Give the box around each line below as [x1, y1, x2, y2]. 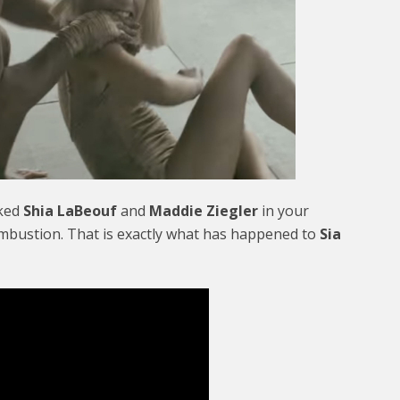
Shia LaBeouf [23, 201, 117, 221]
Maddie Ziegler [149, 201, 258, 221]
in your [258, 201, 309, 221]
